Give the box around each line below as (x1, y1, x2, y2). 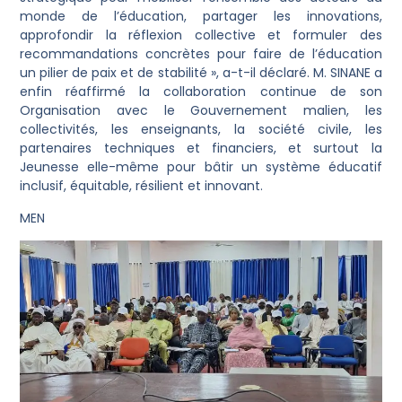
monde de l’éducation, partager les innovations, (20, 7, 382, 26)
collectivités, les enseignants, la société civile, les (20, 120, 382, 139)
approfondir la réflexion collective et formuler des (20, 26, 382, 45)
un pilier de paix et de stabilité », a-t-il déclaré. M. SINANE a (20, 64, 382, 83)
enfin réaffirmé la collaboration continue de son (20, 83, 382, 101)
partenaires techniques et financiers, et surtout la (20, 139, 382, 158)
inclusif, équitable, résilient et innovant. (20, 177, 264, 196)
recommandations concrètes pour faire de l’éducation (20, 45, 382, 64)
